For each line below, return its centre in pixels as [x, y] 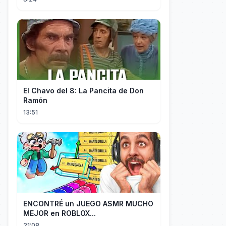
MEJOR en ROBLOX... [60, 213]
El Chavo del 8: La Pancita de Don [83, 91]
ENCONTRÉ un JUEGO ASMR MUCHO [88, 204]
